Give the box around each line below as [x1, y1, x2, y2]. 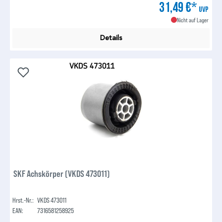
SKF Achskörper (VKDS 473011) [13, 167, 111, 179]
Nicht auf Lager [176, 16, 209, 24]
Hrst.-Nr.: [12, 195, 34, 204]
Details [100, 34, 122, 43]
